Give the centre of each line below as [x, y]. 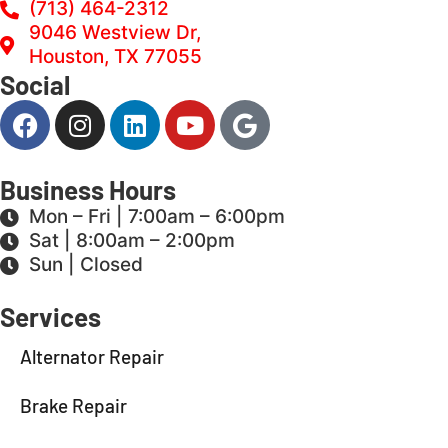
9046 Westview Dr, [114, 32]
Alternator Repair [92, 356]
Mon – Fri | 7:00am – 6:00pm [156, 216]
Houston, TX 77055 [115, 56]
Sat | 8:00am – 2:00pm [131, 240]
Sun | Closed [85, 264]
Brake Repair [73, 405]
